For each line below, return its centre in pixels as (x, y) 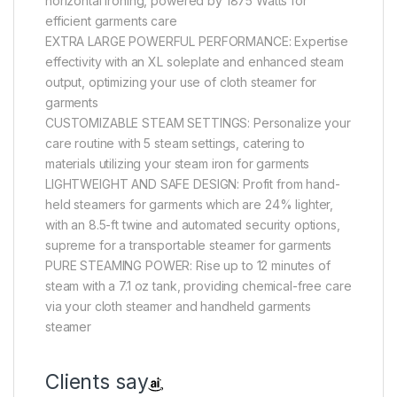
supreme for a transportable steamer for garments (189, 245)
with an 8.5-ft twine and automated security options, (193, 224)
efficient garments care (111, 20)
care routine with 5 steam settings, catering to (175, 143)
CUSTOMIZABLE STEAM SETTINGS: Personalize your (198, 122)
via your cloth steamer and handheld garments (178, 306)
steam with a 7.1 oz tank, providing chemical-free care (198, 285)
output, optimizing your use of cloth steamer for (181, 82)
